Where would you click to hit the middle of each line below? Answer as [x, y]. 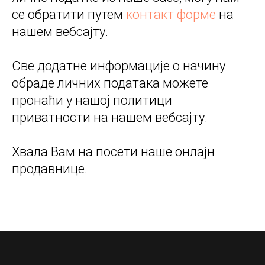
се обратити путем [69, 15]
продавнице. [50, 169]
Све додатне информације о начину [119, 66]
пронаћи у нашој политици [92, 101]
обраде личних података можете [110, 83]
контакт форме [171, 15]
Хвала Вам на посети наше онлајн [113, 152]
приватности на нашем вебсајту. [110, 118]
